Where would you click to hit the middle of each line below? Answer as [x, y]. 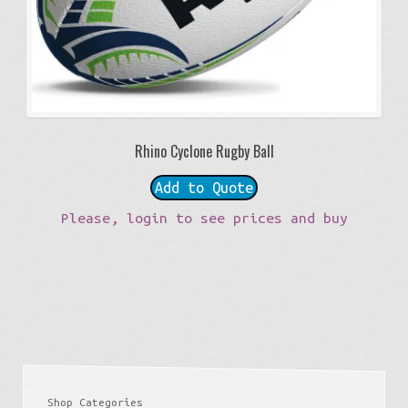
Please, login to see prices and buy [204, 217]
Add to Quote [204, 188]
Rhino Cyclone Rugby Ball [204, 152]
